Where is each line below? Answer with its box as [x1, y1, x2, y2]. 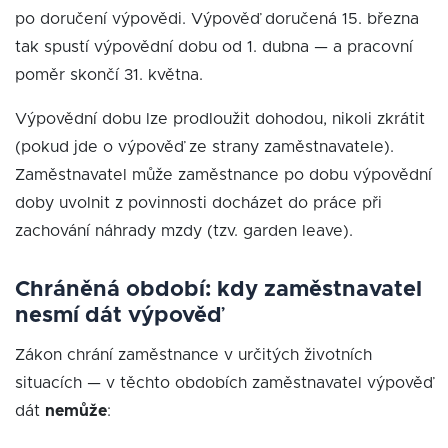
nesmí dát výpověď [15, 305, 222, 327]
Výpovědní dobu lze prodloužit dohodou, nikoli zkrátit [15, 111, 425, 127]
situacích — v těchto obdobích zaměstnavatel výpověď [15, 375, 433, 391]
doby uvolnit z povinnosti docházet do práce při [15, 195, 382, 211]
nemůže [45, 403, 107, 419]
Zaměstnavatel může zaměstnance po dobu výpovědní [15, 167, 432, 183]
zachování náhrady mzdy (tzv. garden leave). [15, 223, 353, 239]
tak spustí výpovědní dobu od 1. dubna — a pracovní [15, 39, 413, 55]
